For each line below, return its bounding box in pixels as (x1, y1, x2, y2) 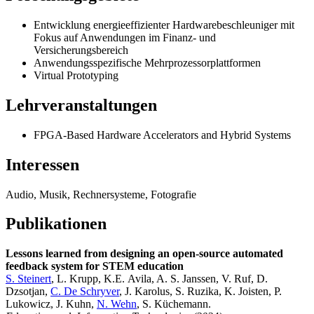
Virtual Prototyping (34, 69, 118, 81)
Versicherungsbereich (34, 43, 128, 56)
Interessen (6, 155, 79, 174)
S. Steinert (6, 273, 51, 285)
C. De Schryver (50, 285, 119, 298)
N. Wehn (97, 298, 137, 310)
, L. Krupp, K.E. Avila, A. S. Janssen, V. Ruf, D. (51, 273, 268, 285)
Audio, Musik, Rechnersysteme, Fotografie (6, 188, 196, 200)
